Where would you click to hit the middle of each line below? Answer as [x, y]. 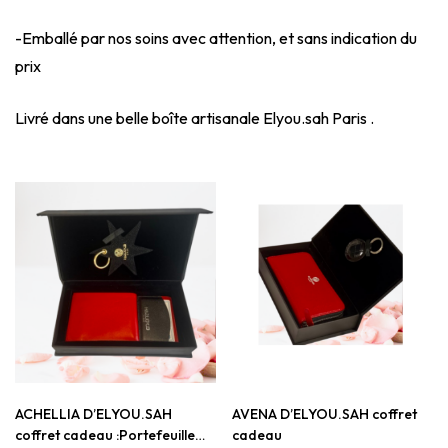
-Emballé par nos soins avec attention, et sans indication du [216, 37]
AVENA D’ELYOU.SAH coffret [324, 413]
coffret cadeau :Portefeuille [105, 434]
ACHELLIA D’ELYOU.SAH [93, 413]
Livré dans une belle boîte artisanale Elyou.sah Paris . [194, 117]
